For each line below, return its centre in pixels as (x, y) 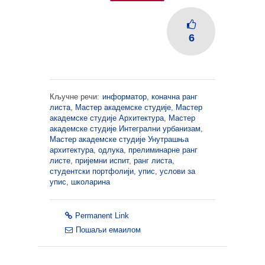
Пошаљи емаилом (108, 230)
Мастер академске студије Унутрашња (119, 139)
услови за (177, 171)
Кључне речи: (75, 97)
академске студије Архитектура (107, 118)
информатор (125, 97)
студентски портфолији (92, 171)
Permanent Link (102, 216)
